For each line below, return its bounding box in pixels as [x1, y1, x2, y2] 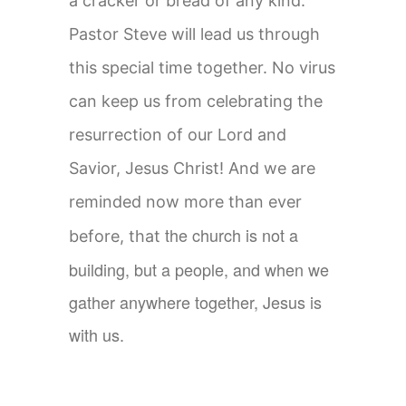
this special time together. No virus [69, 58, 336, 77]
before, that [69, 227, 166, 246]
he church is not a [169, 223, 299, 246]
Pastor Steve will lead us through [69, 24, 321, 43]
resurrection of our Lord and [69, 125, 287, 144]
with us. [69, 323, 125, 346]
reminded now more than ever [69, 192, 303, 211]
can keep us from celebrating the [69, 92, 324, 111]
